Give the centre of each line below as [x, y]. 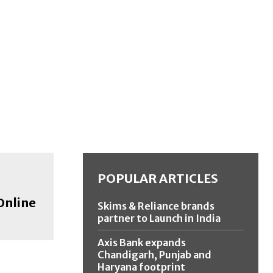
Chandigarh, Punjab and [154, 255]
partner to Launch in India [159, 218]
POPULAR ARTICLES [158, 179]
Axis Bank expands [142, 243]
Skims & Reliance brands [156, 206]
